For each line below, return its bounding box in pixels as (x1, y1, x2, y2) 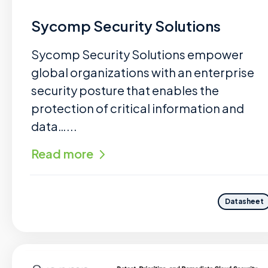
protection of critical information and (31, 100, 244, 115)
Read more (31, 146, 93, 161)
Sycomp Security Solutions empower (31, 47, 243, 62)
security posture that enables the (31, 83, 219, 98)
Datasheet (225, 197, 264, 206)
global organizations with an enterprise (31, 65, 254, 80)
